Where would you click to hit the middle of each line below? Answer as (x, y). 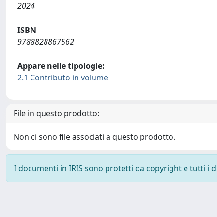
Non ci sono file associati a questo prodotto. (94, 137)
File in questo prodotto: (56, 113)
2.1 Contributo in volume (63, 77)
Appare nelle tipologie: (61, 66)
